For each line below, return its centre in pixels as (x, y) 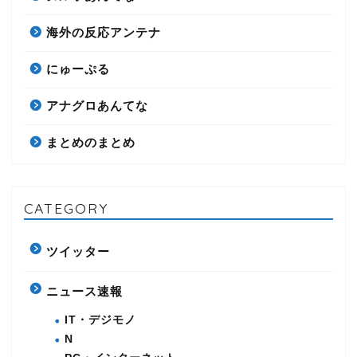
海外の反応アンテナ (104, 33)
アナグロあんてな (97, 106)
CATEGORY (66, 208)
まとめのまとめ (91, 143)
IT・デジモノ (100, 320)
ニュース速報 (84, 292)
